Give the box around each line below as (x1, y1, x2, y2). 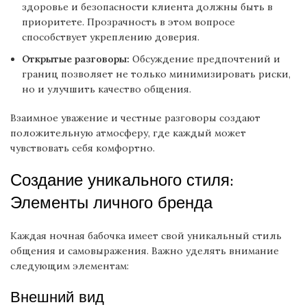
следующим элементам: (10, 260, 129, 272)
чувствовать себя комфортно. (10, 142, 155, 154)
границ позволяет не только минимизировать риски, (22, 68, 291, 80)
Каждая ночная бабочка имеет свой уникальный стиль (10, 230, 282, 242)
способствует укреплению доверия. (22, 31, 199, 43)
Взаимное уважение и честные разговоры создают (10, 112, 260, 124)
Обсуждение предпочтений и (130, 53, 280, 65)
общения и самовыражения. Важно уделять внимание (10, 245, 279, 257)
